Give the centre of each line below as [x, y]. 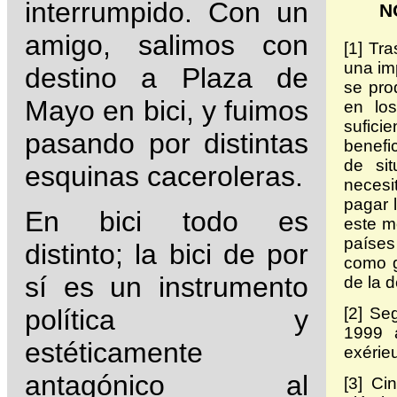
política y [167, 319]
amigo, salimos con [167, 46]
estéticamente [114, 352]
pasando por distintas [167, 144]
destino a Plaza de [167, 78]
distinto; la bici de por [167, 254]
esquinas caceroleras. [164, 177]
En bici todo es [167, 221]
